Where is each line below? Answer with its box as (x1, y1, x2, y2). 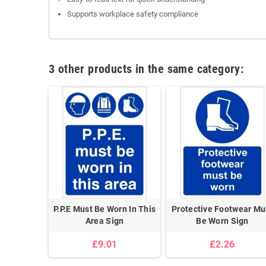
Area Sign (85, 216, 124, 226)
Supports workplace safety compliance (67, 9, 198, 18)
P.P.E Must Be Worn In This (53, 204, 156, 214)
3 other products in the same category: (49, 61, 244, 76)
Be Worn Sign (196, 216, 249, 226)
